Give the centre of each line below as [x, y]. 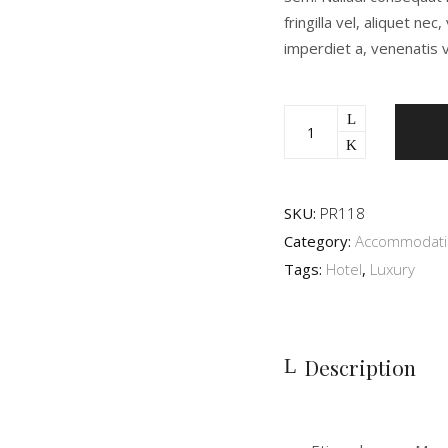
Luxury [392, 269]
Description [360, 367]
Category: [319, 241]
